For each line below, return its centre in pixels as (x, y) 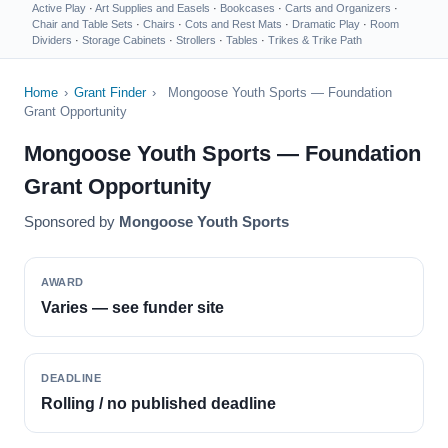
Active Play (59, 8)
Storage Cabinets (124, 40)
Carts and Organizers (338, 8)
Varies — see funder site (132, 307)
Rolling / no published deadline (158, 403)
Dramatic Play (326, 24)
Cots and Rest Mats (233, 24)
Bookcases (247, 8)
